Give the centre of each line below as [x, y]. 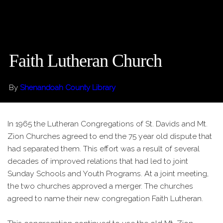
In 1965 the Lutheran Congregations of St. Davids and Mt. [108, 123]
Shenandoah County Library [68, 87]
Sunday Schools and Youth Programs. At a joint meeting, [108, 173]
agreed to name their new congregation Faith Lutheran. [105, 198]
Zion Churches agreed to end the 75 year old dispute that [110, 136]
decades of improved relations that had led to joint [98, 161]
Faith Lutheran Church [85, 60]
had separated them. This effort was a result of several [104, 148]
